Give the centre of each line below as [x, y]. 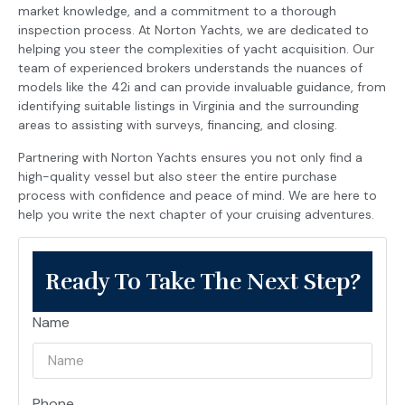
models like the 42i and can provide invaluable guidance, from [202, 87]
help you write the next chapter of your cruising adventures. [196, 214]
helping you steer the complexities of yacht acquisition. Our [196, 49]
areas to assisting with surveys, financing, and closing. [178, 125]
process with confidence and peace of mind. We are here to [198, 195]
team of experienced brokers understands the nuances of [190, 68]
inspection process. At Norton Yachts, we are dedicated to [193, 30]
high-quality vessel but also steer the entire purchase [178, 176]
